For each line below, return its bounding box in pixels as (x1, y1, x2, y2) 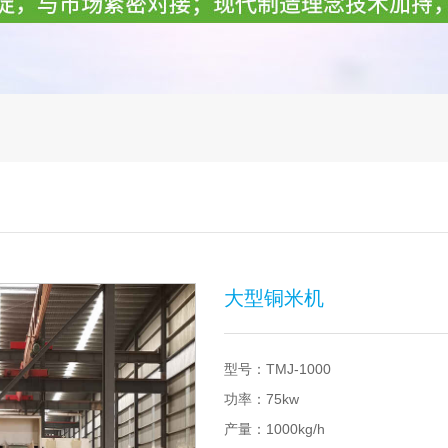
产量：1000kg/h (224, 421, 325, 437)
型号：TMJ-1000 (224, 361, 331, 377)
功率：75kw (224, 391, 299, 407)
